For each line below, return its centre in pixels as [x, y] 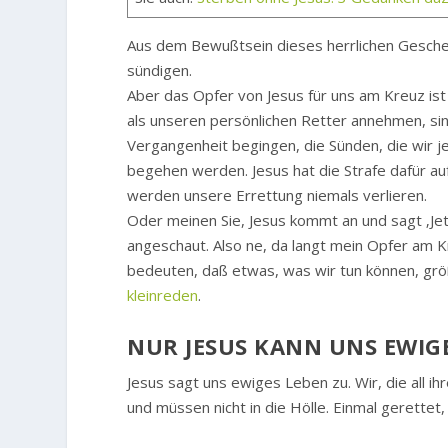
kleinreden [163, 295]
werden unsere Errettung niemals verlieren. [277, 195]
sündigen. [160, 70]
